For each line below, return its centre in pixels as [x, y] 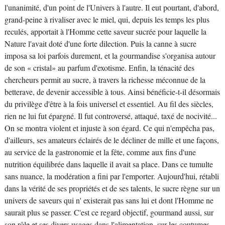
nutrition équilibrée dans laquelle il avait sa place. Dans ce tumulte [108, 164]
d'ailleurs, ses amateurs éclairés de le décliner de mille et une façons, [111, 140]
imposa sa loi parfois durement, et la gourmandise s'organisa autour [110, 55]
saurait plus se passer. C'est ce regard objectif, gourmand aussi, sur [109, 212]
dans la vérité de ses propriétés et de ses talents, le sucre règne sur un [112, 188]
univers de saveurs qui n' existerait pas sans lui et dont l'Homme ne [109, 200]
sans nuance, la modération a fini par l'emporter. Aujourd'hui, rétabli [111, 176]
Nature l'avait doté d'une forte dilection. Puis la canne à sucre [100, 43]
